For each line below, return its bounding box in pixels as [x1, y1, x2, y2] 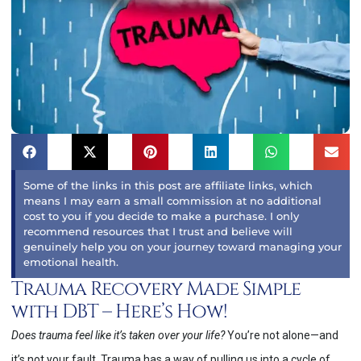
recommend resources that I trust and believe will [23, 225, 293, 239]
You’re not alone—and [225, 329, 338, 342]
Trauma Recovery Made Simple [11, 276, 301, 303]
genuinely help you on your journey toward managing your [23, 240, 342, 254]
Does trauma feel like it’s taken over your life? [11, 329, 225, 342]
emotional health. [23, 255, 118, 269]
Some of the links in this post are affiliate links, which [23, 179, 313, 193]
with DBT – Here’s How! [11, 299, 231, 326]
